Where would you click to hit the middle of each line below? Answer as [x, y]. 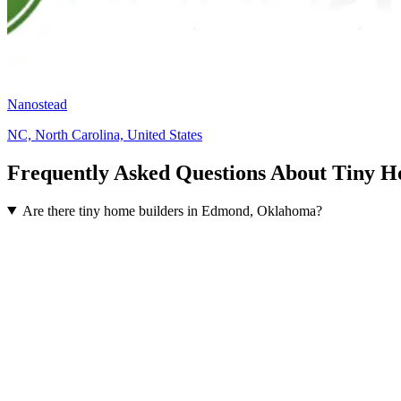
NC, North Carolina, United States [105, 134]
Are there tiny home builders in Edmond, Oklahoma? [172, 210]
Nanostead [37, 104]
